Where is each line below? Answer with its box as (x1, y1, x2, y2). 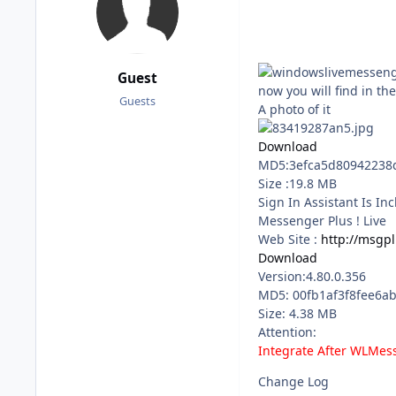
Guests (119, 93, 156, 109)
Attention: (258, 324, 316, 341)
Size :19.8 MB (258, 175, 337, 193)
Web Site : (258, 231, 321, 248)
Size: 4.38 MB (258, 305, 337, 323)
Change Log (258, 373, 329, 391)
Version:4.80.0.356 (258, 268, 366, 286)
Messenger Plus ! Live (258, 212, 386, 230)
